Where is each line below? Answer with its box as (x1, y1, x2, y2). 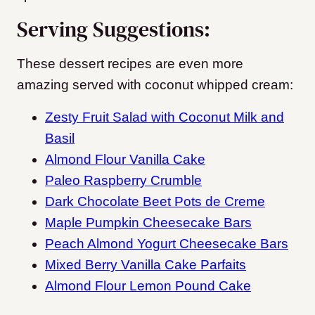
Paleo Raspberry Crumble (45, 173, 202, 188)
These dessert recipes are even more (17, 56, 243, 72)
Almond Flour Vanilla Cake (45, 152, 205, 167)
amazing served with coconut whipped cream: (17, 77, 293, 93)
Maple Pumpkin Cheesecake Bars (45, 215, 252, 231)
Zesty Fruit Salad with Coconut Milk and (45, 110, 284, 125)
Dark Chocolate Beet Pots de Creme (45, 194, 265, 210)
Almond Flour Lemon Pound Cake (45, 278, 251, 294)
